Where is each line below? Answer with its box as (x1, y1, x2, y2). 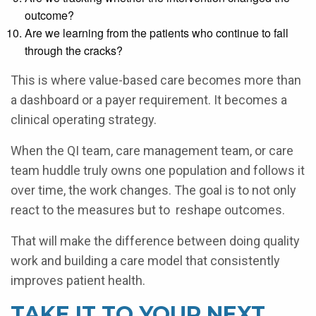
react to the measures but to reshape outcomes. (11, 202, 285, 217)
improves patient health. (11, 273, 145, 288)
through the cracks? (25, 42, 123, 59)
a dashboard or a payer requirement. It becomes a (11, 92, 287, 107)
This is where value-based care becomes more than (11, 73, 301, 87)
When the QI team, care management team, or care (11, 143, 293, 158)
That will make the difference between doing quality (11, 233, 300, 248)
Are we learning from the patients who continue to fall (25, 25, 288, 41)
